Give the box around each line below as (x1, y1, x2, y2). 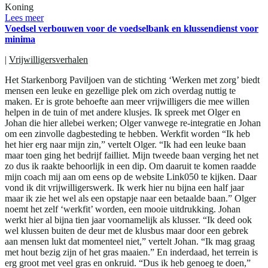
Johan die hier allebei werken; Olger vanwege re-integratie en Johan (5, 117, 261, 128)
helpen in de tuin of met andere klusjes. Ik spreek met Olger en (5, 106, 240, 117)
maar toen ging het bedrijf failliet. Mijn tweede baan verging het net (5, 150, 258, 160)
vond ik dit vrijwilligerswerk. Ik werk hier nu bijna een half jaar (5, 182, 244, 193)
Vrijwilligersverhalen (9, 54, 88, 65)
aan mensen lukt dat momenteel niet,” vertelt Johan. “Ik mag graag (5, 236, 255, 246)
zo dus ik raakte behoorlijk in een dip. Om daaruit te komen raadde (5, 160, 256, 171)
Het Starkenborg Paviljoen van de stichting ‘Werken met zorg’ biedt (5, 74, 260, 85)
